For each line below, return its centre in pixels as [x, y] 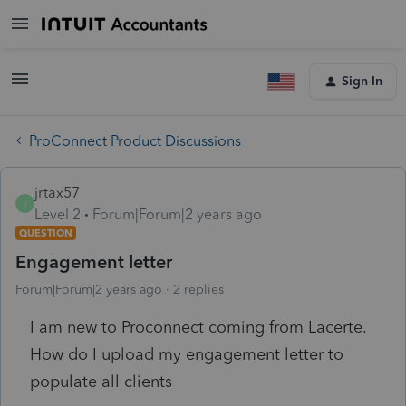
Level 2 [58, 214]
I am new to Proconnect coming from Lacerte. [201, 327]
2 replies [198, 289]
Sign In [362, 81]
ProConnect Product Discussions [135, 140]
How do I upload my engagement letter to [187, 354]
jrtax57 [57, 192]
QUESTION [46, 232]
